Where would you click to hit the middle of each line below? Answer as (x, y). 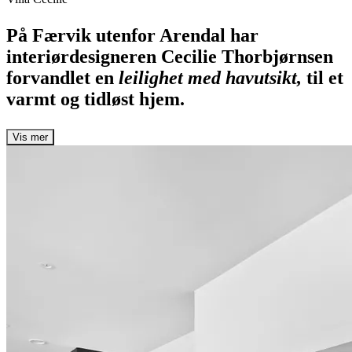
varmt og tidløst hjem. (95, 99)
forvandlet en (60, 77)
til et (323, 77)
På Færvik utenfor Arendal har (132, 35)
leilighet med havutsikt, (208, 77)
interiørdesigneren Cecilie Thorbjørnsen (170, 56)
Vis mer (30, 137)
